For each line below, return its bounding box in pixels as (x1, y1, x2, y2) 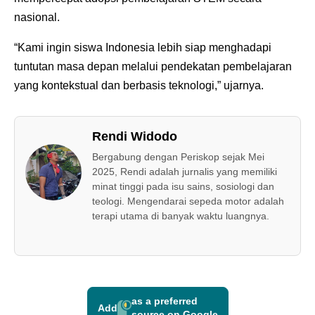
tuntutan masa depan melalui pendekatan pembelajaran (14, 60, 292, 73)
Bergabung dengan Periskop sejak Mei (92, 151, 264, 163)
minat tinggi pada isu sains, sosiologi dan (92, 181, 274, 193)
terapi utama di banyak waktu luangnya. (92, 210, 269, 222)
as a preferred (131, 295, 198, 307)
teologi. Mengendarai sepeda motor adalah (92, 195, 284, 207)
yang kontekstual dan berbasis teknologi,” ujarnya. (14, 79, 264, 92)
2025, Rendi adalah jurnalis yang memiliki (92, 166, 277, 178)
